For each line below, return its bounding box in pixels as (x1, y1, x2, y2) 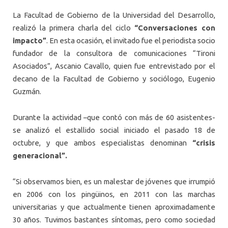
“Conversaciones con (134, 23, 216, 32)
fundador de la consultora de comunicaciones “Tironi (13, 48, 215, 58)
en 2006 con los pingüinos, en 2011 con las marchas (13, 190, 215, 199)
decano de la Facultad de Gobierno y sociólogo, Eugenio (13, 74, 215, 83)
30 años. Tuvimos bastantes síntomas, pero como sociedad (13, 215, 215, 224)
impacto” (13, 36, 46, 45)
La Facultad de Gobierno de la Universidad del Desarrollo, (13, 10, 215, 19)
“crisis (192, 138, 215, 147)
